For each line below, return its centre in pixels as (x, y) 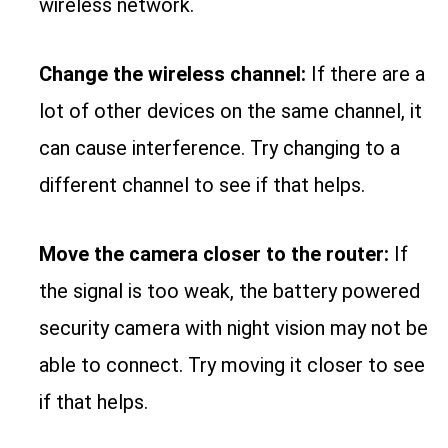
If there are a (368, 74)
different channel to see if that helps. (202, 185)
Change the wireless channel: (175, 74)
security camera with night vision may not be (234, 328)
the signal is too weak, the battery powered (230, 291)
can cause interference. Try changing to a (220, 148)
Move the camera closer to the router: (217, 254)
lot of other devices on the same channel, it (231, 111)
